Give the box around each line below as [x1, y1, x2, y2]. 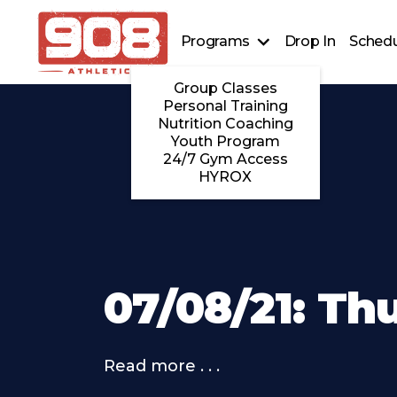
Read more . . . [104, 356, 220, 376]
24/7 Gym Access [162, 151, 288, 168]
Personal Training [162, 97, 288, 115]
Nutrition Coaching [157, 115, 293, 133]
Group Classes [173, 80, 277, 97]
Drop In [284, 33, 336, 51]
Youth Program [170, 133, 280, 151]
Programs [180, 33, 251, 51]
